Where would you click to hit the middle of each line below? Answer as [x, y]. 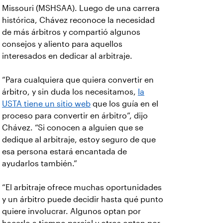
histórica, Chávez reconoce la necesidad [78, 20]
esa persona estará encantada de [64, 152]
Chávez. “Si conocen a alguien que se [73, 128]
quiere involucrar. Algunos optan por [71, 212]
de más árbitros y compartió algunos [71, 32]
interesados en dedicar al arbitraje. [67, 56]
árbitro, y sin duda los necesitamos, [70, 92]
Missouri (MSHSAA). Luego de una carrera [81, 8]
